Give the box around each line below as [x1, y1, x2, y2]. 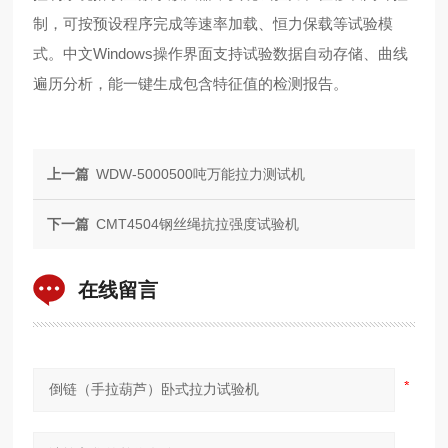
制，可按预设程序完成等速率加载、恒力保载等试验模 [33, 15, 394, 32]
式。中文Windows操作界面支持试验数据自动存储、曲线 [33, 45, 409, 62]
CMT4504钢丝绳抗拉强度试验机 [96, 216, 300, 232]
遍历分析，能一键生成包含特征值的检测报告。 [33, 75, 349, 92]
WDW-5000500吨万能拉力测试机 [96, 166, 306, 182]
